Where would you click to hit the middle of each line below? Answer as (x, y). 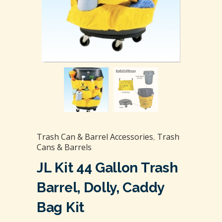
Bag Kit (60, 207)
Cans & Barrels (64, 147)
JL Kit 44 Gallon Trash (107, 167)
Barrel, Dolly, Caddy (100, 187)
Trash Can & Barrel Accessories (95, 137)
